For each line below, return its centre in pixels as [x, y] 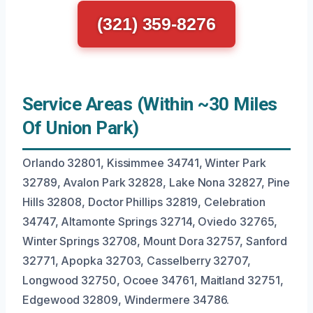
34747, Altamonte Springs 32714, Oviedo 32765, [150, 222]
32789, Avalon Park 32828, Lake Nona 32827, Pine [156, 183]
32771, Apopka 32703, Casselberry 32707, [137, 261]
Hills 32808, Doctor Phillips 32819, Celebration [144, 202]
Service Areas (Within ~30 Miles [150, 104]
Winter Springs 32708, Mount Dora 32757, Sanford [155, 241]
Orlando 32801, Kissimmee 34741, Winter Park [144, 163]
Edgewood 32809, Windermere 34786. [126, 300]
